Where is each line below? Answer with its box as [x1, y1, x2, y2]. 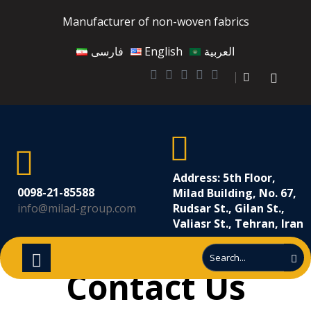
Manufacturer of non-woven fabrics [62, 14, 249, 29]
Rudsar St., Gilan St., [173, 201, 285, 216]
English [144, 44, 183, 59]
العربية [204, 44, 235, 59]
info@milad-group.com [17, 201, 136, 216]
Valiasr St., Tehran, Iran [173, 216, 303, 231]
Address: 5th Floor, [173, 170, 276, 185]
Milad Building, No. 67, [173, 185, 296, 201]
